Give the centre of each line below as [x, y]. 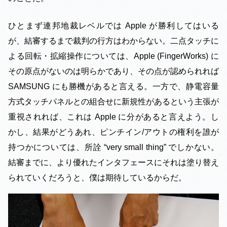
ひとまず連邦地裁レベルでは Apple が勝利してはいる [113, 26]
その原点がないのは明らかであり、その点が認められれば [113, 71]
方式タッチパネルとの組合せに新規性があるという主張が [113, 102]
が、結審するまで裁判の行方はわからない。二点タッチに [113, 41]
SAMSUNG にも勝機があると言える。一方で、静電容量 [113, 87]
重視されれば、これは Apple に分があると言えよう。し [113, 117]
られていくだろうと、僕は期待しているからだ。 [97, 178]
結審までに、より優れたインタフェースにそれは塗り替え [113, 163]
